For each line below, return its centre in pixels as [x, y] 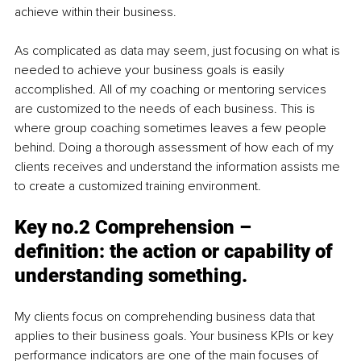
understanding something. [131, 275]
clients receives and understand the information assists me [179, 166]
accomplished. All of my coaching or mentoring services [172, 89]
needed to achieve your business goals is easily [151, 70]
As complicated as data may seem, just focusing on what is [179, 50]
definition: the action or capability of [176, 251]
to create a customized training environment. [138, 186]
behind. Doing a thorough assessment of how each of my [176, 147]
